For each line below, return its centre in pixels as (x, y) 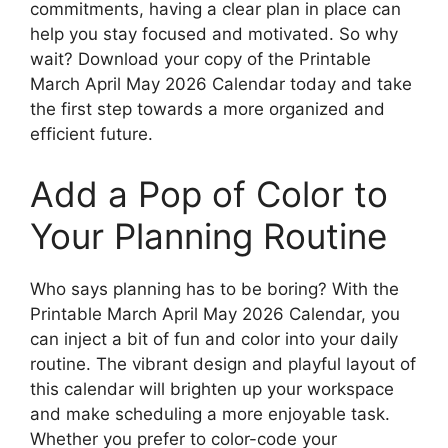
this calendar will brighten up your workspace (212, 388)
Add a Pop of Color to (209, 193)
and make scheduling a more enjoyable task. (210, 413)
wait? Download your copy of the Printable (200, 59)
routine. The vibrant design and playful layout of (223, 363)
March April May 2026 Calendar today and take (221, 84)
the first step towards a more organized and (207, 109)
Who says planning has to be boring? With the (214, 288)
